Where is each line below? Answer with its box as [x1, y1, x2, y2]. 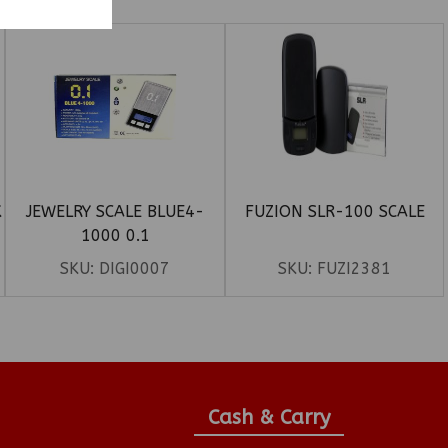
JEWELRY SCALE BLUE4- [26, 202, 205, 222]
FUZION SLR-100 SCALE [244, 202, 425, 222]
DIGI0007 [99, 259, 171, 279]
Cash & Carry [207, 406, 330, 430]
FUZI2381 [317, 259, 392, 279]
